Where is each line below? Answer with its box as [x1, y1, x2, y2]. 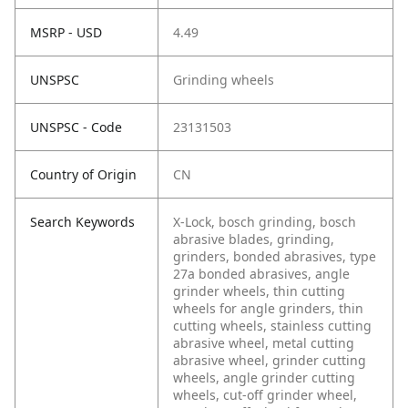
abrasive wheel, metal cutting [173, 334, 354, 352]
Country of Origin [30, 166, 137, 184]
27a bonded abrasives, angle [173, 265, 350, 283]
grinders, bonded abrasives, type [173, 248, 376, 266]
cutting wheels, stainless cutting [173, 317, 372, 335]
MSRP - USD [30, 24, 102, 42]
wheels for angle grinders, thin [173, 300, 363, 318]
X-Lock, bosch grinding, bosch [173, 213, 356, 231]
